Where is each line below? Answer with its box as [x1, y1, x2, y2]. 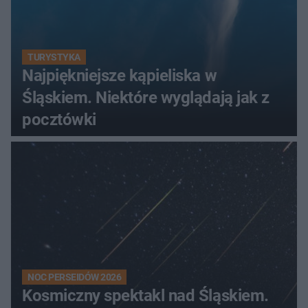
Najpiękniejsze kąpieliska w [22, 65, 217, 85]
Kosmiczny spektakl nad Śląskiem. [22, 285, 269, 305]
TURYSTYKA [27, 51, 80, 63]
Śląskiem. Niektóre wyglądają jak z [22, 87, 269, 107]
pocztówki [22, 109, 96, 129]
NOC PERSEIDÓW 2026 [27, 271, 122, 283]
